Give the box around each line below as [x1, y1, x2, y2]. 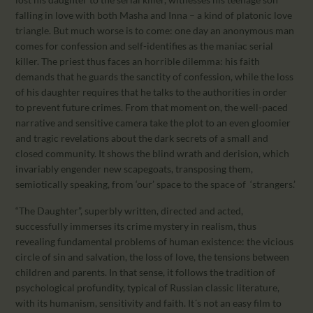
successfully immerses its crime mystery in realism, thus [15, 220, 257, 233]
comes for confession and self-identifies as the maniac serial [15, 39, 274, 52]
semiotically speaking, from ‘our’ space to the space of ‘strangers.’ [15, 177, 296, 190]
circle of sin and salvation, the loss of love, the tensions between [15, 251, 290, 263]
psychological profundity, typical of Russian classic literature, [15, 282, 280, 294]
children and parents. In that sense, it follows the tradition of [15, 266, 276, 279]
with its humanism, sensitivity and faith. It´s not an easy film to [15, 297, 282, 310]
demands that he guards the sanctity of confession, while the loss [15, 70, 294, 82]
